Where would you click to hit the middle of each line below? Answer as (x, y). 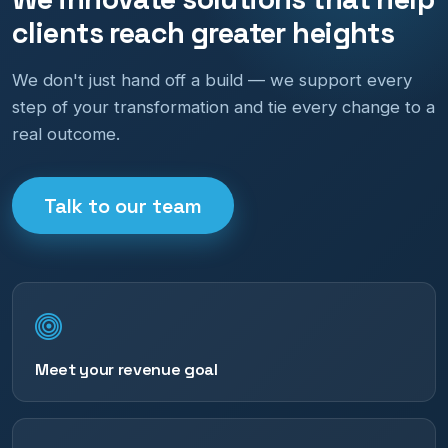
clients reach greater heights (203, 32)
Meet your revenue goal (126, 370)
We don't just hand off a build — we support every (212, 80)
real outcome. (66, 134)
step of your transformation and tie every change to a (223, 107)
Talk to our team (123, 205)
